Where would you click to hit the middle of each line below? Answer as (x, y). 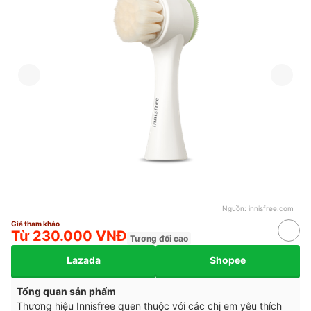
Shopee (228, 260)
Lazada (83, 260)
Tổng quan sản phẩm (66, 291)
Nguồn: (235, 208)
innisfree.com (271, 208)
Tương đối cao (159, 238)
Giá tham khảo (35, 223)
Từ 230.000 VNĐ (69, 236)
